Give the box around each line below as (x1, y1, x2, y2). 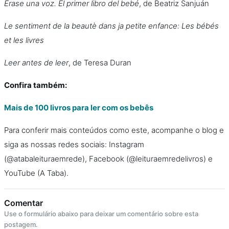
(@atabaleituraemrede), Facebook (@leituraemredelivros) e (4, 154, 213, 164)
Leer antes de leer (4, 58, 68, 67)
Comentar (4, 198, 43, 208)
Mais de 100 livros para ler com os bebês (4, 103, 153, 112)
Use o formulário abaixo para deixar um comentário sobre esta (4, 210, 198, 218)
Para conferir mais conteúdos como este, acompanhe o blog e (4, 125, 224, 135)
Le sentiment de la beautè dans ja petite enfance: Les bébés (4, 21, 219, 31)
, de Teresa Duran (68, 58, 131, 67)
